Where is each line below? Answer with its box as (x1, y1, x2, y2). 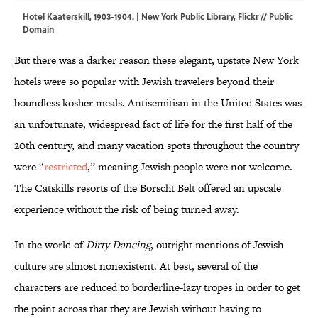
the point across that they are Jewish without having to (14, 301, 261, 317)
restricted (44, 159, 87, 175)
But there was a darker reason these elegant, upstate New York (14, 53, 299, 68)
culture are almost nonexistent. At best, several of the (14, 258, 258, 274)
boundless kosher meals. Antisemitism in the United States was (14, 95, 302, 111)
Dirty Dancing (86, 237, 150, 253)
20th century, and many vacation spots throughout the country (14, 138, 299, 153)
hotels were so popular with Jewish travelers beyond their (14, 74, 274, 89)
